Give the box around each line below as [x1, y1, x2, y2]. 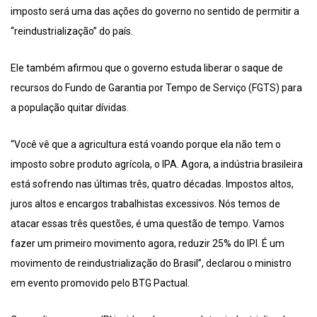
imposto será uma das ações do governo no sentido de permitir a [11, 6, 299, 18]
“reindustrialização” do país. [11, 25, 133, 38]
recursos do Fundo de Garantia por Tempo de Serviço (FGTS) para [11, 82, 302, 94]
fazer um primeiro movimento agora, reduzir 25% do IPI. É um [11, 238, 284, 250]
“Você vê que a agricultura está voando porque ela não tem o [11, 139, 281, 151]
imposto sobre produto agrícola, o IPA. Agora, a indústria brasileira [11, 158, 303, 171]
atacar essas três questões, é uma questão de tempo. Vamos [11, 218, 284, 230]
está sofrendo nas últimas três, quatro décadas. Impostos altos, [11, 178, 294, 190]
